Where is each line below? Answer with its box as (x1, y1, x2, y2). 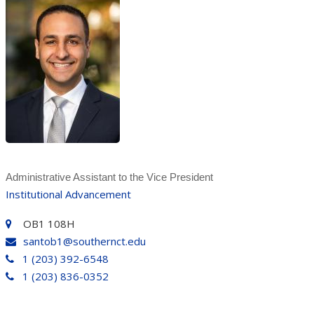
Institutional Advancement (5, 186, 131, 201)
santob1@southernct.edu (22, 233, 146, 248)
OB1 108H (22, 216, 75, 231)
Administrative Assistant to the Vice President (5, 170, 213, 183)
